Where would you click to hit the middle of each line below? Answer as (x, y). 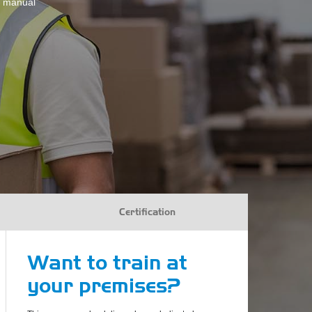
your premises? (104, 286)
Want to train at (107, 263)
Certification (147, 212)
